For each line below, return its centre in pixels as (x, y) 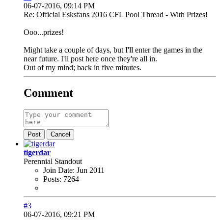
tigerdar (37, 153)
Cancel (60, 135)
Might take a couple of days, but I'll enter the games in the (113, 50)
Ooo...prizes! (45, 32)
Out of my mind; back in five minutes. (82, 67)
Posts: (52, 179)
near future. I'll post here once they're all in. (90, 58)
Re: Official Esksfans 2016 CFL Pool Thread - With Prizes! (116, 14)
